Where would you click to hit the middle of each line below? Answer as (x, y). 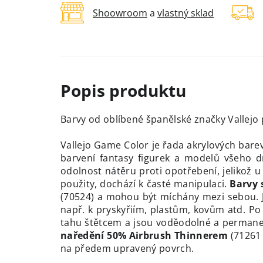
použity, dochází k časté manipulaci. (145, 184)
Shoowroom (120, 13)
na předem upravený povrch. (127, 249)
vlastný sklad (186, 13)
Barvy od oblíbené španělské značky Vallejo (160, 119)
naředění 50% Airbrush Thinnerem (144, 236)
